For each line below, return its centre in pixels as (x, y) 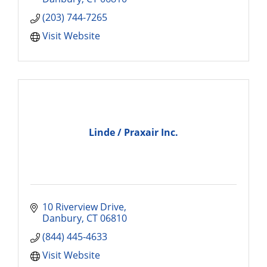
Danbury (62, 218)
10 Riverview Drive (83, 207)
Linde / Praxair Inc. (133, 132)
